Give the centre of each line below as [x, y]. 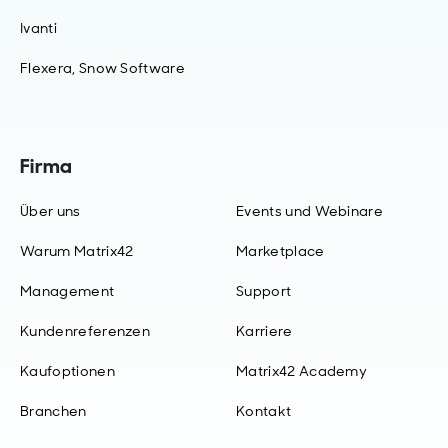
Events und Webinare [310, 210]
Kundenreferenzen [85, 330]
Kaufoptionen [67, 370]
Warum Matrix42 [77, 250]
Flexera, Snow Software [103, 67]
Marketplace [280, 250]
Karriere [264, 330]
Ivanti [38, 27]
